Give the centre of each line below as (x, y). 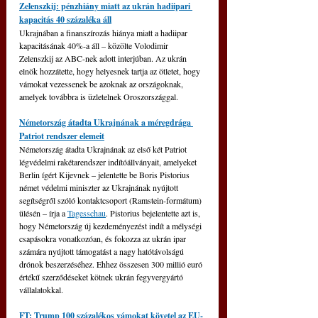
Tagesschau (87, 213)
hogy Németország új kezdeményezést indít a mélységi (111, 225)
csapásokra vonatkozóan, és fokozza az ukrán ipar (104, 238)
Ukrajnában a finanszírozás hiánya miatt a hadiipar (104, 32)
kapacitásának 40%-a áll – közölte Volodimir (95, 45)
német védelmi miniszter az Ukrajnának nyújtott (100, 187)
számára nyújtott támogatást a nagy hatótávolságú (103, 251)
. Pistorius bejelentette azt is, (154, 213)
